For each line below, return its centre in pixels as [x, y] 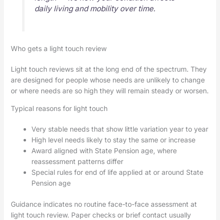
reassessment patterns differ [77, 161]
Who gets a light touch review [58, 48]
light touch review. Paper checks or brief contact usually [101, 215]
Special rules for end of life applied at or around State [117, 172]
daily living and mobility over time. [95, 9]
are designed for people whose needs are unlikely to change [108, 80]
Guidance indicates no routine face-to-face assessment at [104, 204]
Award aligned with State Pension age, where [104, 150]
